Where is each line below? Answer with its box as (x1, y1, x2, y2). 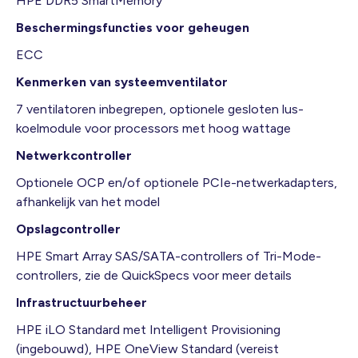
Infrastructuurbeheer (16, 294, 147, 310)
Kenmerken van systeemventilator (16, 74, 228, 89)
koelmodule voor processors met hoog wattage (16, 120, 291, 136)
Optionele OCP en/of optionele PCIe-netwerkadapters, (16, 174, 337, 190)
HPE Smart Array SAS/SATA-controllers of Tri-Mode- (16, 248, 321, 264)
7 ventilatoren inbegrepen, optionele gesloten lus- (16, 101, 304, 117)
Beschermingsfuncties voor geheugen (16, 19, 249, 35)
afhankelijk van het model (16, 193, 160, 209)
